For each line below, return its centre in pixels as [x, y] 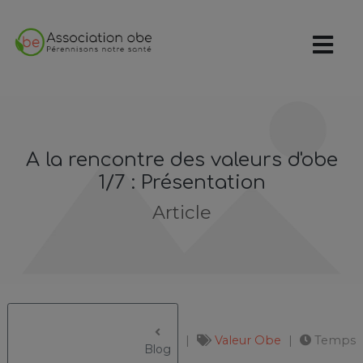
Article [181, 212]
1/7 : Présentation [181, 183]
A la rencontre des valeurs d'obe [181, 160]
